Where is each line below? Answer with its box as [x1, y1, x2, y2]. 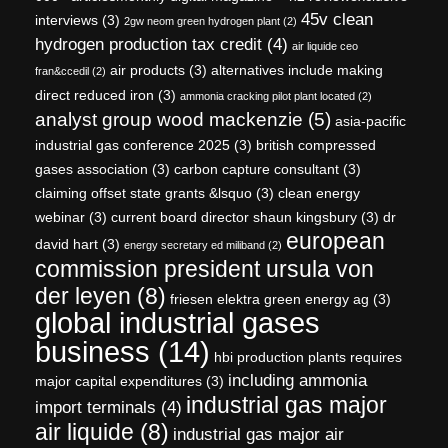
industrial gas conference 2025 [35, 136, 230, 153]
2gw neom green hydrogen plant [124, 14, 280, 27]
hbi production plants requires [214, 348, 402, 365]
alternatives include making [211, 61, 383, 78]
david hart [35, 235, 98, 252]
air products [110, 61, 185, 78]
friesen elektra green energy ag [170, 290, 369, 307]
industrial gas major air [173, 424, 344, 444]
